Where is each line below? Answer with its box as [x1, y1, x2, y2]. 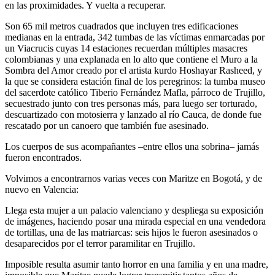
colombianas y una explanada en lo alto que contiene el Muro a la [5, 54, 258, 65]
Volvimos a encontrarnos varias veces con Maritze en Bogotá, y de [5, 173, 262, 184]
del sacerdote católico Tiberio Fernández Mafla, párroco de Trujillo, [5, 87, 265, 98]
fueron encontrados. [5, 152, 82, 163]
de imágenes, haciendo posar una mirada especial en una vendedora [5, 216, 266, 227]
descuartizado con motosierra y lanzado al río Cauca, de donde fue [5, 109, 261, 120]
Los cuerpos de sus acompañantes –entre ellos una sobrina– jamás [5, 141, 259, 152]
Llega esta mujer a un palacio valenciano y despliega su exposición [5, 205, 263, 216]
